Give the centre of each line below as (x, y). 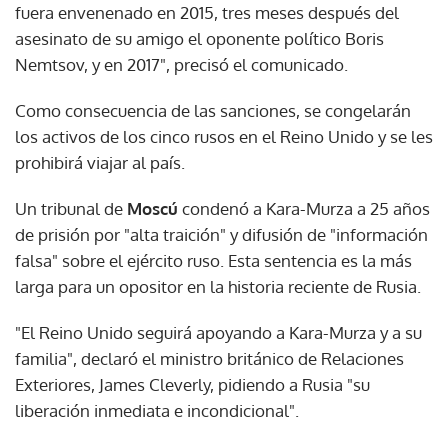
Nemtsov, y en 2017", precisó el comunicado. (181, 65)
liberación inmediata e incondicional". (157, 411)
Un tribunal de (71, 209)
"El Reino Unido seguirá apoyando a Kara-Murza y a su (218, 333)
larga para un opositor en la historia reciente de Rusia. (218, 287)
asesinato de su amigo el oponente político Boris (199, 39)
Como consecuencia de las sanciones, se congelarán (213, 111)
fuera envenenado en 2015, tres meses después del (207, 13)
